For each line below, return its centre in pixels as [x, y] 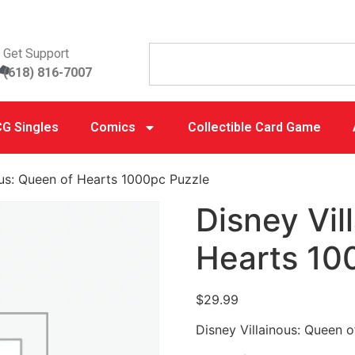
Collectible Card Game [254, 127]
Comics [113, 127]
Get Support [36, 53]
